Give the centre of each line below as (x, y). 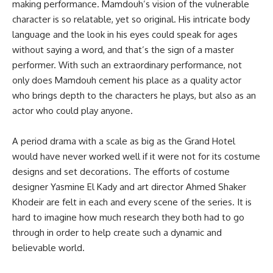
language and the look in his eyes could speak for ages (125, 35)
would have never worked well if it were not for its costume (136, 157)
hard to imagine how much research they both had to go (128, 218)
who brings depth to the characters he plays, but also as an (134, 96)
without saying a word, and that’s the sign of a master (123, 50)
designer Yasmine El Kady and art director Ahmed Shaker (129, 187)
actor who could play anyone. (73, 111)
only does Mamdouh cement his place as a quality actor (127, 80)
